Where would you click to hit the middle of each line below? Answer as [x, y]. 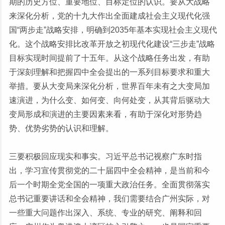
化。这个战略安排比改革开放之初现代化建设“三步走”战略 [112, 44]
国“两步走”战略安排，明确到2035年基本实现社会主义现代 [113, 30]
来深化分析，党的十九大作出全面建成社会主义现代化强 [109, 16]
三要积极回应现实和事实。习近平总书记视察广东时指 [105, 156]
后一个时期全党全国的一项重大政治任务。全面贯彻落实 [109, 184]
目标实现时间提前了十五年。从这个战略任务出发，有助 [109, 58]
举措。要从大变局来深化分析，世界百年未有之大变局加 [109, 86]
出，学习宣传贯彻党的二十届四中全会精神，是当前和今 [109, 170]
